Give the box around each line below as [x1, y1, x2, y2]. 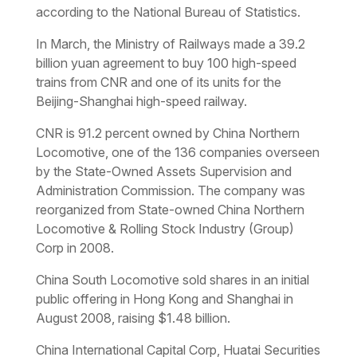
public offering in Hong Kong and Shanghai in [35, 290, 293, 307]
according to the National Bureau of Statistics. [35, 3, 300, 20]
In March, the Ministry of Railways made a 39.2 [35, 35, 305, 52]
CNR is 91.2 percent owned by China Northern [35, 124, 300, 141]
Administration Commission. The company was [35, 182, 305, 198]
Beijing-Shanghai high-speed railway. [35, 92, 247, 109]
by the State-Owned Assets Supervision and [35, 163, 292, 179]
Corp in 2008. [35, 239, 114, 256]
